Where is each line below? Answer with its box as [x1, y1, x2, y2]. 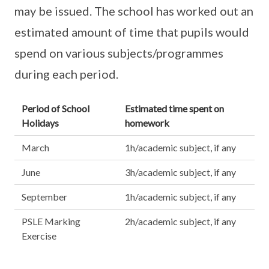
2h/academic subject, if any [125, 216, 236, 227]
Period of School [22, 103, 89, 114]
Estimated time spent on [125, 103, 224, 114]
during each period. [14, 67, 118, 81]
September [22, 191, 67, 202]
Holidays [22, 117, 59, 128]
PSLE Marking [22, 216, 80, 227]
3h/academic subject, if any [125, 166, 236, 178]
